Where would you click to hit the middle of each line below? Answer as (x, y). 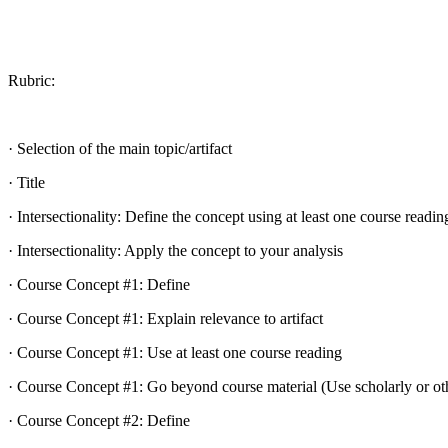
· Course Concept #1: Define (99, 284)
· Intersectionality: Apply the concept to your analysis (175, 250)
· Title (26, 182)
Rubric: (31, 80)
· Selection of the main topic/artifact (120, 148)
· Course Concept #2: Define (99, 420)
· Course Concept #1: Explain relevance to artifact (165, 318)
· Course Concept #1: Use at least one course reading (175, 352)
